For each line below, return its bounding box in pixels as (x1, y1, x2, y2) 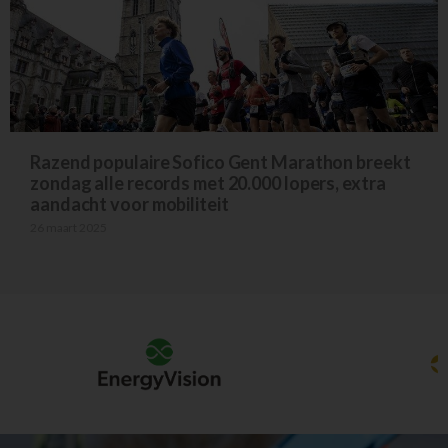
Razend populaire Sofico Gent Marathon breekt (30, 150, 411, 173)
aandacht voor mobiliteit (30, 192, 229, 215)
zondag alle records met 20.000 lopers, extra (30, 171, 386, 194)
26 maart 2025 (30, 219, 107, 235)
